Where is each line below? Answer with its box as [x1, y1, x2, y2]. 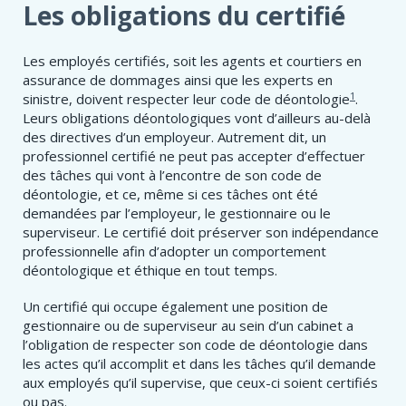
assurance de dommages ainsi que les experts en [23, 71, 333, 90]
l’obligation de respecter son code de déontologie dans [23, 335, 368, 354]
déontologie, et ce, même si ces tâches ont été [23, 185, 318, 204]
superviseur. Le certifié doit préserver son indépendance [23, 223, 379, 242]
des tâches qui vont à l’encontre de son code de [23, 166, 322, 185]
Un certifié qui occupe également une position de [23, 297, 328, 316]
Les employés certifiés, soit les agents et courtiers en [23, 52, 362, 71]
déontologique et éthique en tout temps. [23, 261, 277, 280]
